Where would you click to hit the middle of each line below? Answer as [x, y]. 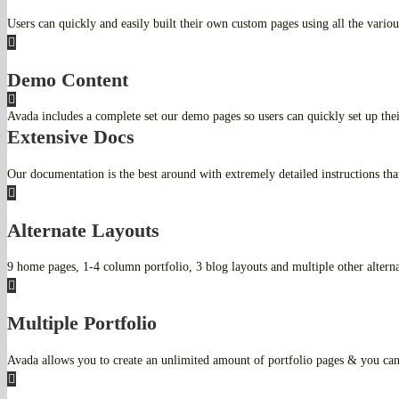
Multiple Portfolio [82, 323]
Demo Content [68, 79]
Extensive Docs [71, 137]
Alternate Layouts [83, 230]
